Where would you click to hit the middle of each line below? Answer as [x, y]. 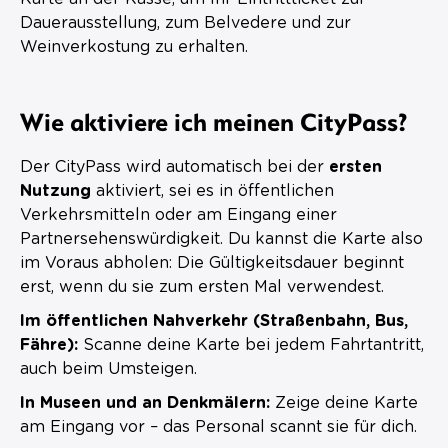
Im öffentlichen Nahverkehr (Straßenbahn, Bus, [214, 320]
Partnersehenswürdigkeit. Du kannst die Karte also [221, 238]
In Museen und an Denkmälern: [145, 402]
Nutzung [55, 190]
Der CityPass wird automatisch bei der [174, 166]
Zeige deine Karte [344, 402]
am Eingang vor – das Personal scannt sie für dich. [218, 426]
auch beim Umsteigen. [108, 368]
